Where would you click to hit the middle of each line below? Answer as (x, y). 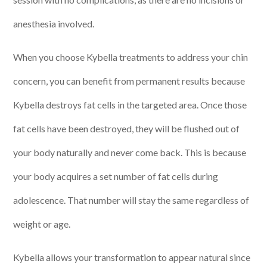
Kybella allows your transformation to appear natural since (132, 257)
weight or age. (43, 224)
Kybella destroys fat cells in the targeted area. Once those (130, 105)
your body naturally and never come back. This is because (130, 153)
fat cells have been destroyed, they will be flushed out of (127, 129)
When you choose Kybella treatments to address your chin (131, 57)
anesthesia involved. (55, 24)
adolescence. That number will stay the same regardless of (131, 200)
